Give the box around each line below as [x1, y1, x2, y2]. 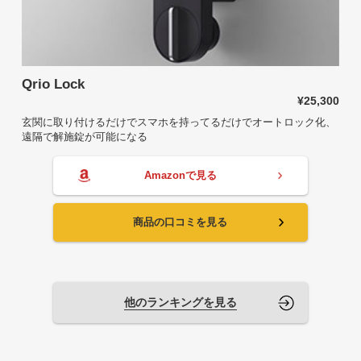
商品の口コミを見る [133, 215, 228, 228]
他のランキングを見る [123, 295, 237, 309]
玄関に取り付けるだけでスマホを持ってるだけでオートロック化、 [21, 115, 336, 128]
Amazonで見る [143, 168, 217, 181]
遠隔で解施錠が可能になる [21, 130, 147, 143]
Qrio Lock [21, 76, 85, 92]
